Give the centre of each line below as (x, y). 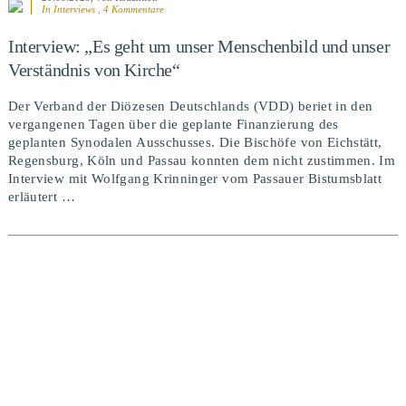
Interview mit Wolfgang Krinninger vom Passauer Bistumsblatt (195, 179)
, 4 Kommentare (129, 9)
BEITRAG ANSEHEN (203, 290)
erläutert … (41, 197)
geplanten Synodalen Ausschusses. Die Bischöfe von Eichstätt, (195, 143)
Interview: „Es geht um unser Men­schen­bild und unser (199, 46)
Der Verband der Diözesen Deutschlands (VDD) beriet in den (190, 106)
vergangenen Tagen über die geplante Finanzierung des (173, 125)
